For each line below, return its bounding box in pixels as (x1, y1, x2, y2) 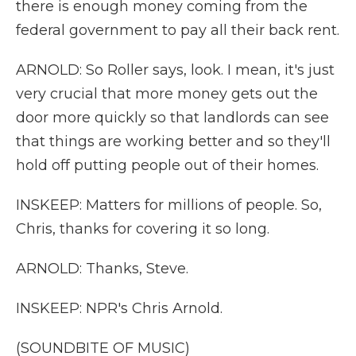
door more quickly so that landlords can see (16, 109, 329, 126)
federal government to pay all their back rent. (16, 21, 339, 39)
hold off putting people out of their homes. (16, 157, 319, 174)
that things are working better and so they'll (16, 133, 331, 150)
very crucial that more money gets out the (16, 85, 318, 103)
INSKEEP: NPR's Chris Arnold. (16, 300, 222, 317)
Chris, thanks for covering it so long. (16, 220, 269, 238)
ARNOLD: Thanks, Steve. (16, 260, 188, 277)
